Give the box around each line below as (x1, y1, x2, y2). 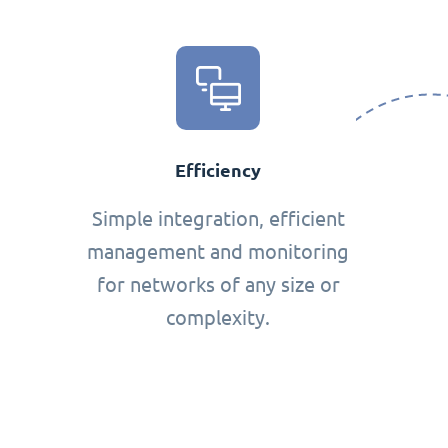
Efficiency (175, 160, 262, 182)
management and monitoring (87, 240, 350, 264)
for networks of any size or (96, 273, 340, 297)
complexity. (166, 306, 271, 330)
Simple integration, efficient (91, 207, 345, 231)
